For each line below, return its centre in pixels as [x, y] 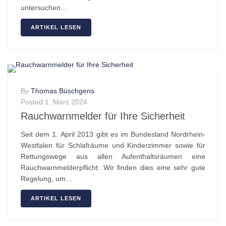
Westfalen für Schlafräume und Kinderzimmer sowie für [113, 146]
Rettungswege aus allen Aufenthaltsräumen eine [113, 157]
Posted [33, 102]
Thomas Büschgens [63, 91]
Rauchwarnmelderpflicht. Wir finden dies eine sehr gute [113, 168]
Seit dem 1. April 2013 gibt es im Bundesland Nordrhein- [113, 134]
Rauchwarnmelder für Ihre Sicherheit [103, 116]
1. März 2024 [66, 102]
